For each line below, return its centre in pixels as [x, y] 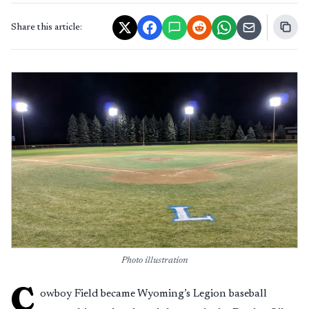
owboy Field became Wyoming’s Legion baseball [153, 294]
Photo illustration [154, 261]
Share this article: [47, 28]
